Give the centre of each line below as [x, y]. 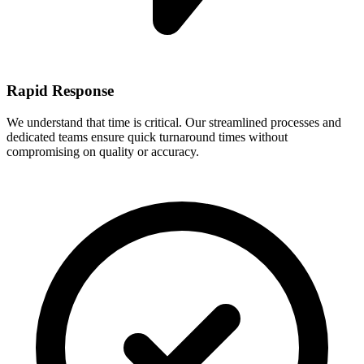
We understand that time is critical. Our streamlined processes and [174, 122]
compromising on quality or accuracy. [103, 151]
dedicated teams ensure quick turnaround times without [147, 136]
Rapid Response [60, 91]
